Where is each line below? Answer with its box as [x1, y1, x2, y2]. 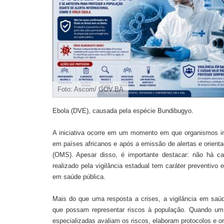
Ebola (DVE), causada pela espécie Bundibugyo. [52, 106, 193, 114]
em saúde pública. [52, 172, 105, 180]
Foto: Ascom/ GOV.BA [57, 85, 123, 93]
